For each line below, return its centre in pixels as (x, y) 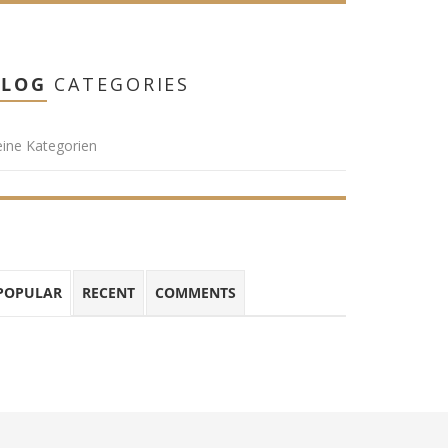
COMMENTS (195, 292)
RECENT (108, 292)
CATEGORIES (118, 83)
